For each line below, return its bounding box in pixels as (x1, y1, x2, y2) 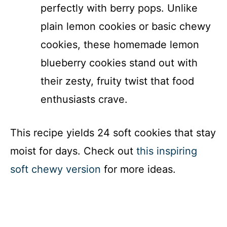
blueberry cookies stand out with (41, 57, 198, 69)
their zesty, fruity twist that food (41, 75, 194, 88)
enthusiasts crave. (41, 93, 128, 106)
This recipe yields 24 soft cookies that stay (10, 127, 216, 139)
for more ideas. (101, 163, 176, 176)
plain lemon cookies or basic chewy (41, 20, 211, 33)
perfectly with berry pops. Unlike (41, 2, 198, 15)
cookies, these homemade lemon (41, 39, 199, 51)
